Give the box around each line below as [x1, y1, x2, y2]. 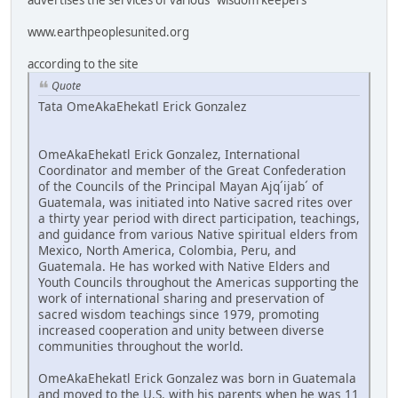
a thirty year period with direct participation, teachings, [38, 209, 360, 227]
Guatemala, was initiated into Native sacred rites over [38, 193, 353, 211]
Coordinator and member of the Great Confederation [38, 161, 346, 179]
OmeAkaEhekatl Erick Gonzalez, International [38, 145, 300, 163]
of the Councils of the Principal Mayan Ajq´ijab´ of [38, 177, 323, 195]
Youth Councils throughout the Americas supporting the [38, 273, 359, 291]
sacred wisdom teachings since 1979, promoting [38, 305, 319, 322]
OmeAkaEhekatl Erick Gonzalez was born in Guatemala [38, 369, 356, 386]
